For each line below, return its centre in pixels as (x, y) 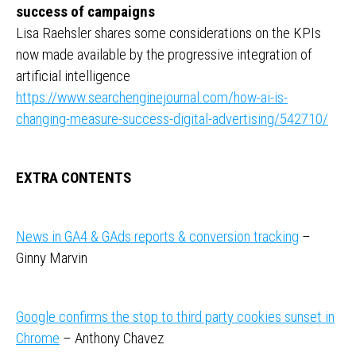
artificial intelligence (73, 76)
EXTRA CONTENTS (74, 178)
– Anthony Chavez (112, 338)
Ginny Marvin (52, 258)
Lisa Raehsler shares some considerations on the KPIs (168, 33)
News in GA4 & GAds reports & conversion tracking (157, 236)
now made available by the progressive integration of (164, 54)
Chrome (38, 338)
